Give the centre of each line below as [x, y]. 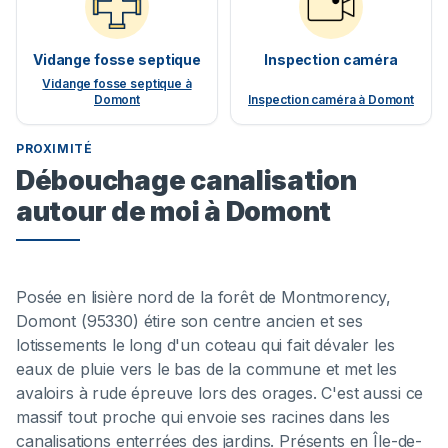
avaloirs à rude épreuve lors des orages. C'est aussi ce [220, 393]
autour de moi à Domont [174, 211]
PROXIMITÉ [54, 149]
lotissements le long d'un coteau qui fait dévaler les [205, 345]
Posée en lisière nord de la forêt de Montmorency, [204, 297]
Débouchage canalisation [186, 180]
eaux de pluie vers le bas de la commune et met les [206, 369]
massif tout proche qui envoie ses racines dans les [203, 417]
